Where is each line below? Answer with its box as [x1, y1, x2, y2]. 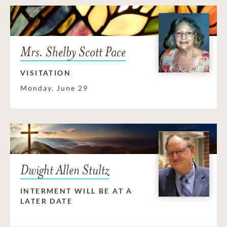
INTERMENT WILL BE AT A [20, 186, 133, 196]
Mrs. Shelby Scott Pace [20, 44, 126, 61]
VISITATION [20, 68, 71, 78]
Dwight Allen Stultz [20, 162, 109, 179]
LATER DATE [20, 197, 73, 206]
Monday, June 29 [20, 84, 88, 93]
